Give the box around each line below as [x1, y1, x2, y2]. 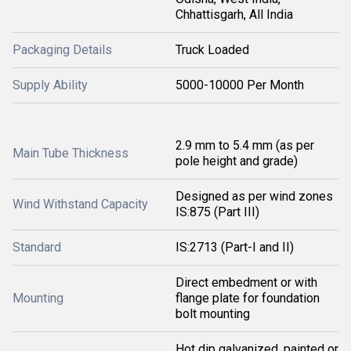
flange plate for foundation [175, 291, 320, 306]
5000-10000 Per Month [175, 78, 304, 92]
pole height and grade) [175, 154, 298, 168]
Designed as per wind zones [175, 189, 333, 204]
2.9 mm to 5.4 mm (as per [175, 138, 314, 153]
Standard [13, 240, 61, 255]
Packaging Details [13, 42, 112, 57]
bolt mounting [175, 306, 250, 321]
